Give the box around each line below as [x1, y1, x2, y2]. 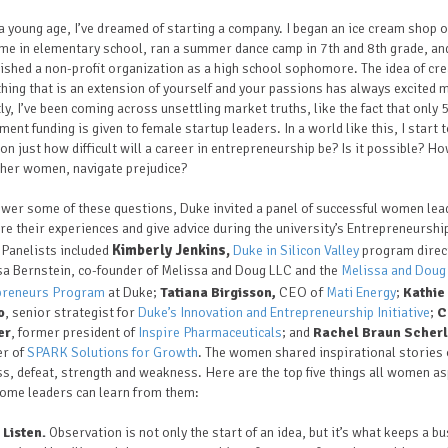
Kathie [403, 284, 445, 301]
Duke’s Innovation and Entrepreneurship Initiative [138, 304, 430, 321]
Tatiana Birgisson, [160, 284, 279, 301]
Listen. [3, 424, 46, 441]
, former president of [11, 324, 138, 341]
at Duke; [108, 284, 160, 301]
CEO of [279, 283, 326, 301]
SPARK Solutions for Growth [27, 344, 198, 361]
